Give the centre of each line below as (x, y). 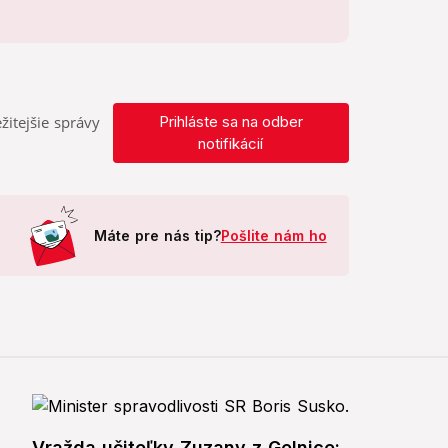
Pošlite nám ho (273, 236)
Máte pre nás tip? (157, 236)
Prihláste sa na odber (230, 122)
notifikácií (231, 144)
